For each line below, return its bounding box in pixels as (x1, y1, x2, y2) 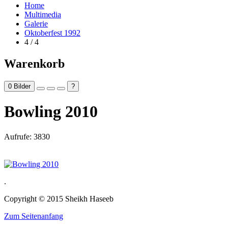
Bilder (12, 82, 31, 90)
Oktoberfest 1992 (24, 28, 80, 37)
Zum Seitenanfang (4, 211, 63, 220)
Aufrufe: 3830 (4, 132, 50, 141)
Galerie (24, 19, 48, 28)
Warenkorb (4, 56, 65, 70)
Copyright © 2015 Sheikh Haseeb (4, 194, 113, 203)
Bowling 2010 (4, 102, 98, 121)
